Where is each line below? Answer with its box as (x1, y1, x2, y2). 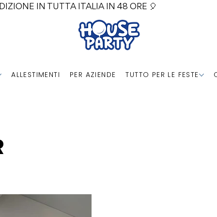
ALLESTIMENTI (11, 69, 60, 79)
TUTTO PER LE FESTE (125, 69, 199, 79)
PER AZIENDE (70, 69, 116, 79)
